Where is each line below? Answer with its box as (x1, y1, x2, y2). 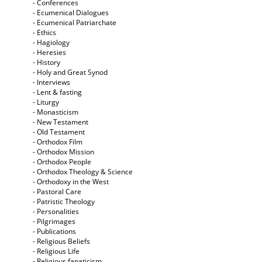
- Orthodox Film (33, 137, 82, 147)
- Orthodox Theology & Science (33, 167, 133, 177)
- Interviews (33, 77, 70, 88)
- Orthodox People (33, 157, 91, 167)
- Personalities (33, 206, 79, 217)
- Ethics (33, 27, 56, 38)
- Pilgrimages (33, 216, 75, 227)
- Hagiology (33, 37, 70, 48)
